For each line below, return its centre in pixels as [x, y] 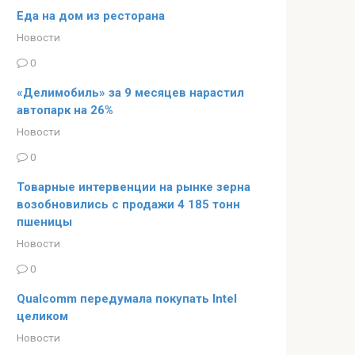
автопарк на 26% [65, 110]
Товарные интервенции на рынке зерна [134, 187]
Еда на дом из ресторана [91, 16]
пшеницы [44, 221]
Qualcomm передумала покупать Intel [127, 298]
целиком [42, 316]
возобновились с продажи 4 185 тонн [128, 204]
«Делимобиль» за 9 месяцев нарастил [130, 92]
